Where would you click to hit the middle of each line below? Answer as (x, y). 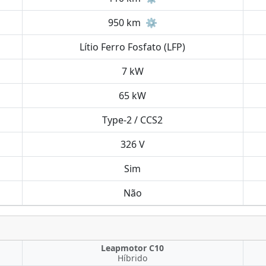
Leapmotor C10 (133, 248)
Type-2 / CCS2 (133, 120)
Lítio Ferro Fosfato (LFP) (133, 47)
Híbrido (133, 258)
